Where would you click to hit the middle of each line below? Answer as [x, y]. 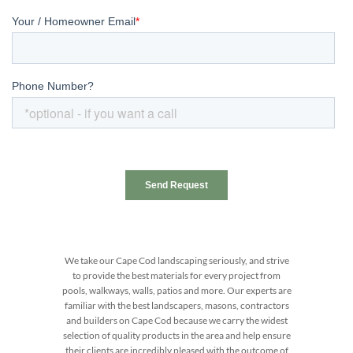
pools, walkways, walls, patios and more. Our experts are [176, 291]
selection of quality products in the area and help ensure [176, 336]
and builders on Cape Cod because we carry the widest [176, 321]
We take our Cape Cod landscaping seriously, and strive [176, 261]
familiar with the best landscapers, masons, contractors [176, 306]
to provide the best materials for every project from [176, 276]
